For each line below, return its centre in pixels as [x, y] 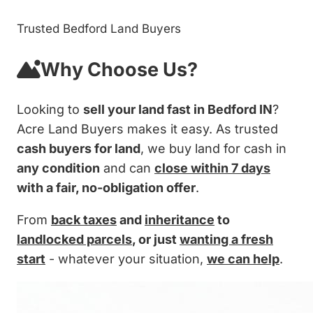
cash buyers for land [79, 148]
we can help [243, 259]
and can [127, 168]
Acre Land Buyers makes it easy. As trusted [147, 129]
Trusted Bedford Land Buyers [99, 29]
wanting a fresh [226, 239]
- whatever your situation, [126, 259]
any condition [58, 168]
